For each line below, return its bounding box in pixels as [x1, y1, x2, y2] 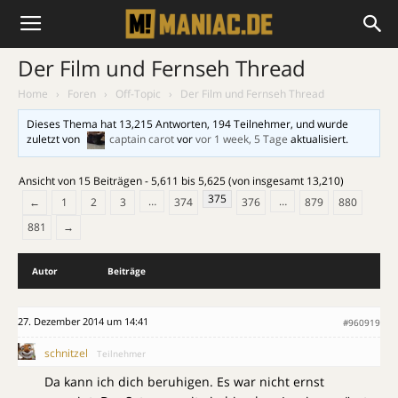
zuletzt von [27, 131, 84, 147]
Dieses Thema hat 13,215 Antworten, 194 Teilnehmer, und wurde [27, 116, 349, 131]
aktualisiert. [288, 131, 349, 147]
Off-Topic [115, 86, 161, 101]
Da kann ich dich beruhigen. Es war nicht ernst [44, 373, 324, 390]
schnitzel [44, 346, 88, 361]
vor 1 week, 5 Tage [195, 131, 289, 147]
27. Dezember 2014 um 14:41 [18, 314, 148, 328]
